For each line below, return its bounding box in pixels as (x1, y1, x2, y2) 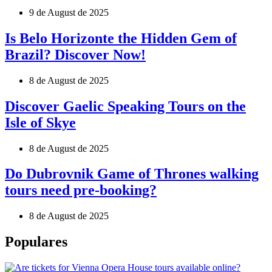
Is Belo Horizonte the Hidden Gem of (5, 30, 237, 46)
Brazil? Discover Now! (5, 46, 146, 63)
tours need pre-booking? (5, 182, 157, 199)
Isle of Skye (5, 114, 76, 131)
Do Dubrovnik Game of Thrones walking (5, 166, 259, 182)
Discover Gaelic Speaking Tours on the (5, 98, 246, 114)
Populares (5, 234, 67, 250)
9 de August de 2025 (29, 7, 109, 18)
